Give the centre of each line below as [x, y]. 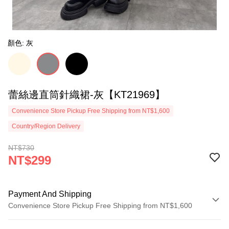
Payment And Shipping [50, 194]
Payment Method [40, 221]
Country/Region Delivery [46, 126]
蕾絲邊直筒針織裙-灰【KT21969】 [87, 95]
